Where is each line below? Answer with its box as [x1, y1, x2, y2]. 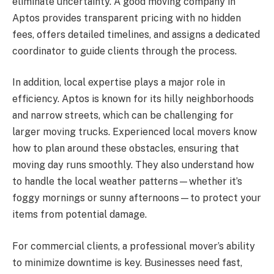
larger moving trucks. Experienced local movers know [12, 126, 257, 138]
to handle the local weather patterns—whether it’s [12, 176, 242, 188]
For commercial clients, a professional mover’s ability [12, 240, 255, 252]
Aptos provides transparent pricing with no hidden [12, 12, 241, 24]
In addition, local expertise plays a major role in [12, 76, 225, 89]
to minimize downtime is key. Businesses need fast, [12, 256, 242, 268]
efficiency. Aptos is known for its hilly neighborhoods [12, 93, 254, 105]
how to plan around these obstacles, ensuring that [12, 143, 239, 155]
